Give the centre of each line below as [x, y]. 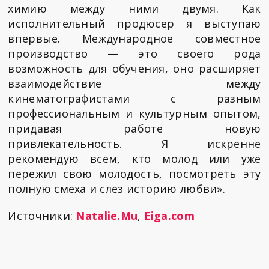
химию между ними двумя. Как [134, 9]
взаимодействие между [134, 84]
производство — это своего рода [134, 54]
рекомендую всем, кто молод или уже [134, 159]
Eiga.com [169, 216]
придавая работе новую [134, 129]
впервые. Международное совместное [134, 39]
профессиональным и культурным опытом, [134, 114]
